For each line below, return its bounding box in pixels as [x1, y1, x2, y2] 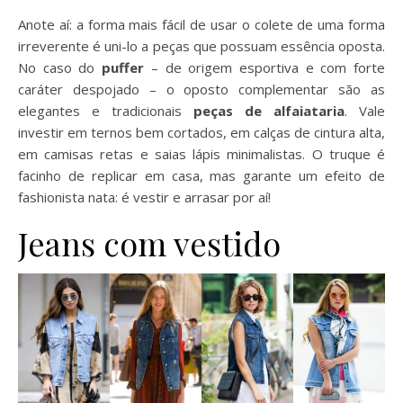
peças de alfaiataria [193, 101, 345, 120]
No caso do [18, 58, 103, 76]
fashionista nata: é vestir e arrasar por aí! [18, 187, 271, 206]
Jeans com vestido [18, 220, 281, 264]
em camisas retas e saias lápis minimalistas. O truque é [18, 144, 385, 163]
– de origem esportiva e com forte [144, 58, 386, 76]
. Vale [345, 101, 385, 120]
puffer [102, 58, 145, 76]
